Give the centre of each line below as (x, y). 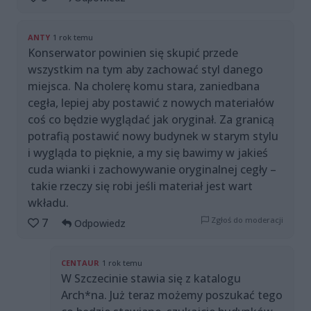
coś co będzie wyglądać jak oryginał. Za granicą (151, 120)
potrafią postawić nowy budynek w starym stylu (153, 136)
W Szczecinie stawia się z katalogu (151, 279)
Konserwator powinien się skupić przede (133, 53)
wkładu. (48, 203)
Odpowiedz (99, 224)
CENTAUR (80, 263)
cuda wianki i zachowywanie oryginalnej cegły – (152, 170)
